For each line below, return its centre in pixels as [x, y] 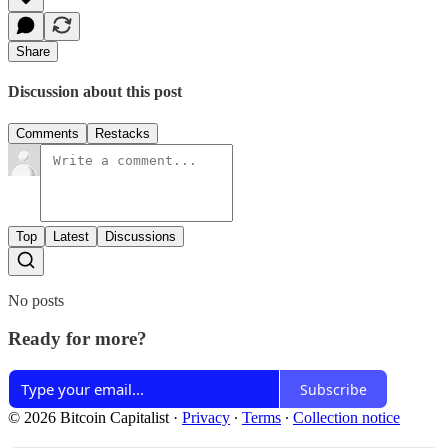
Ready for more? [77, 339]
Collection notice [346, 417]
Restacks [122, 133]
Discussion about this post [95, 92]
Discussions [140, 236]
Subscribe [333, 389]
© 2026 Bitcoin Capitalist [88, 417]
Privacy [206, 417]
